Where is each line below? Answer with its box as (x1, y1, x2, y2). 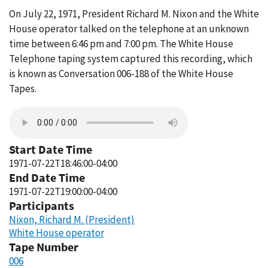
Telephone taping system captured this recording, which (9, 52, 252, 65)
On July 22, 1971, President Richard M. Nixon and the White (9, 7, 259, 20)
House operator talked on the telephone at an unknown (9, 22, 249, 35)
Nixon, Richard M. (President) (9, 213, 135, 226)
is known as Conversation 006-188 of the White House (9, 67, 233, 80)
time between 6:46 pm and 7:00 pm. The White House (9, 37, 233, 50)
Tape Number (9, 239, 78, 254)
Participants (9, 198, 74, 213)
